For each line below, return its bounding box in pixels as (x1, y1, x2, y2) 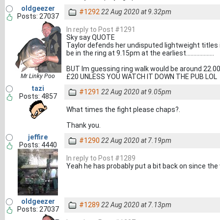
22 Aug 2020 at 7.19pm (101, 137, 171, 144)
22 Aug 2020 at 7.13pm (101, 201, 171, 209)
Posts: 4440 (19, 141, 57, 149)
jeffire (28, 133, 48, 141)
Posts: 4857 (19, 92, 57, 100)
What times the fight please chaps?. (66, 106, 180, 113)
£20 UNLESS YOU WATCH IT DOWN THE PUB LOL (66, 73, 217, 81)
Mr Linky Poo (21, 73, 55, 80)
